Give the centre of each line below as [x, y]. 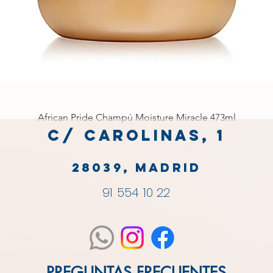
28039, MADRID [136, 167]
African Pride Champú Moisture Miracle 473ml [136, 117]
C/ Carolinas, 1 [136, 135]
